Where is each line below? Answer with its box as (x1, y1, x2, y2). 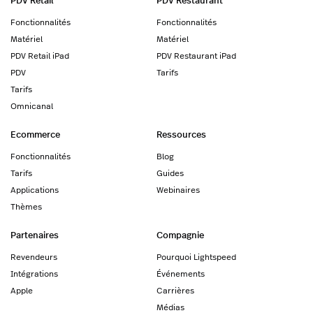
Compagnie (156, 228, 204, 242)
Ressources (156, 127, 206, 141)
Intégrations (10, 268, 58, 279)
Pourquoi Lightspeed (156, 251, 236, 263)
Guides (156, 167, 184, 179)
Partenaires (10, 228, 59, 242)
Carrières (156, 284, 194, 296)
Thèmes (10, 201, 42, 212)
